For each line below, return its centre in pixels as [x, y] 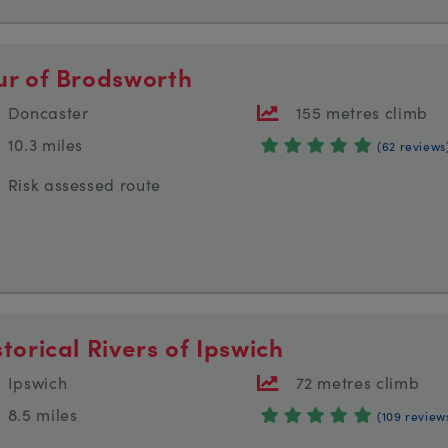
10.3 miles [45, 144]
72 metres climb [357, 382]
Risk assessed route [84, 184]
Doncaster [48, 112]
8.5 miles [42, 414]
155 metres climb [361, 112]
